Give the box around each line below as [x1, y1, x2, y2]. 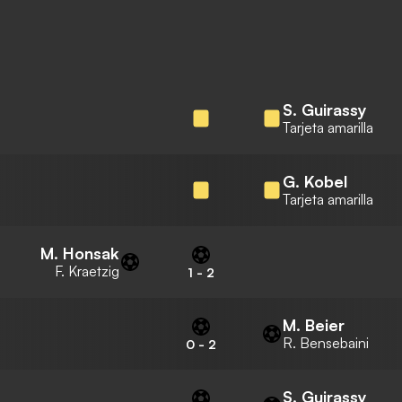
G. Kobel [283, 171, 347, 191]
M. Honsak [40, 243, 119, 263]
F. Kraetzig [55, 262, 119, 280]
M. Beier [283, 315, 345, 335]
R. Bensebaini [283, 334, 369, 352]
